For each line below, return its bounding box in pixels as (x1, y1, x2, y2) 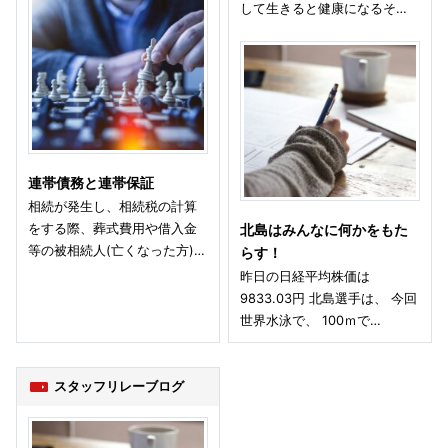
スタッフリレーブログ (53, 378, 184, 395)
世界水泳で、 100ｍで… (240, 311, 382, 328)
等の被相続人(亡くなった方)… (28, 241, 206, 258)
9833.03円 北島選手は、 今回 (240, 289, 418, 306)
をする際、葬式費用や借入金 (28, 219, 198, 236)
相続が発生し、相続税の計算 (28, 197, 198, 214)
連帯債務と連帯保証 (28, 174, 155, 191)
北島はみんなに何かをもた (240, 221, 409, 238)
